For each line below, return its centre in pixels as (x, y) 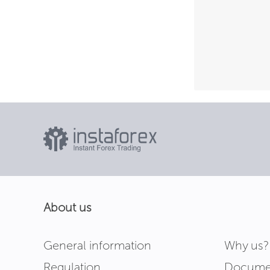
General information (97, 245)
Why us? (246, 245)
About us (67, 207)
